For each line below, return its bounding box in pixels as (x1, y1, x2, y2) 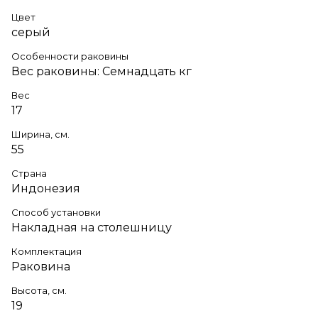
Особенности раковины (11, 50, 128, 62)
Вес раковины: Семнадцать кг (11, 64, 192, 78)
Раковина (11, 259, 70, 273)
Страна (11, 167, 47, 179)
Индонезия (11, 181, 80, 195)
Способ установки (11, 206, 101, 218)
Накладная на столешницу (11, 220, 172, 234)
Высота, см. (11, 284, 67, 296)
